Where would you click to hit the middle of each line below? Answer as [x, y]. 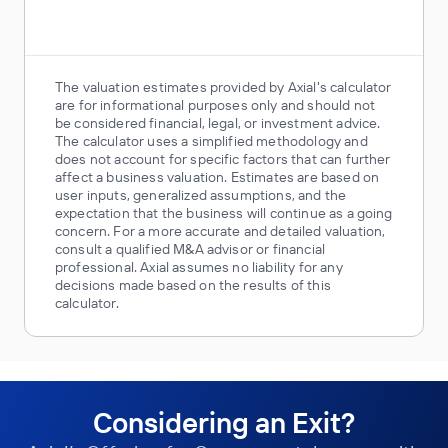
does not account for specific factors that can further [223, 159]
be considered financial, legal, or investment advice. [218, 123]
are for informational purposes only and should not [215, 105]
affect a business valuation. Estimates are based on [217, 177]
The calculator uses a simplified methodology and [211, 141]
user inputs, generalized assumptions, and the [201, 195]
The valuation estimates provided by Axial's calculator [223, 87]
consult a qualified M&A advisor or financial [190, 249]
